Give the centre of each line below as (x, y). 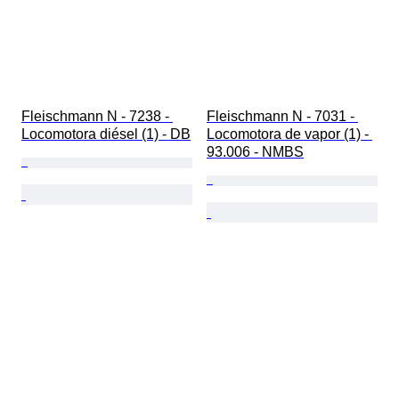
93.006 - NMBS (255, 152)
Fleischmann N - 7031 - (282, 117)
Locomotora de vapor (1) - (289, 134)
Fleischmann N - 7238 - (97, 117)
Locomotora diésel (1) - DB (106, 134)
